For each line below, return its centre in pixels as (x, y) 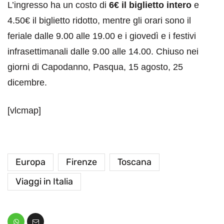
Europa (30, 162)
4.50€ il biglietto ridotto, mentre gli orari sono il (99, 21)
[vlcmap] (24, 111)
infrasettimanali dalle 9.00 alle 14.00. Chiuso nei (103, 52)
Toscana (134, 162)
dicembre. (27, 83)
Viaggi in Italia (44, 182)
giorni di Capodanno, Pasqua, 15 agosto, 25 (95, 67)
